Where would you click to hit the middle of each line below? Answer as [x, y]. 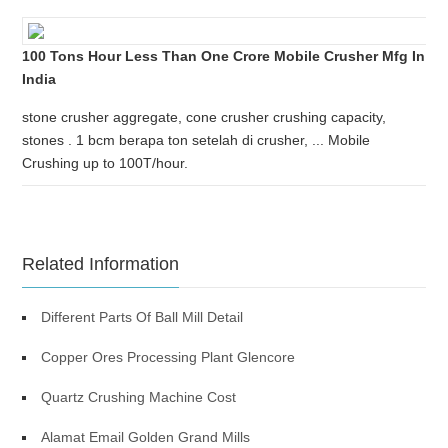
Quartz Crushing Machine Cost [139, 397]
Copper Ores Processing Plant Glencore [168, 357]
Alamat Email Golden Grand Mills [146, 437]
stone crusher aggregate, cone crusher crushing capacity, [204, 117]
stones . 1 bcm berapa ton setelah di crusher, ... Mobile [196, 140]
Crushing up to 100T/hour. [105, 163]
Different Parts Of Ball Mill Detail [142, 317]
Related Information [101, 264]
